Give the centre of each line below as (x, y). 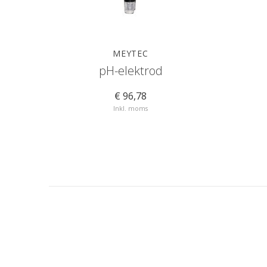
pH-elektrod (131, 71)
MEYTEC (131, 53)
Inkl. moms (131, 108)
